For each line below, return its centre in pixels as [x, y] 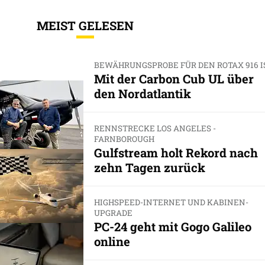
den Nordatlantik [142, 93]
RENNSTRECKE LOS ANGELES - [155, 128]
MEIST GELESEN [85, 25]
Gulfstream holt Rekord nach [176, 153]
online [112, 242]
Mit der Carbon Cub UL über [174, 78]
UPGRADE [113, 213]
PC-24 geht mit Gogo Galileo [172, 227]
